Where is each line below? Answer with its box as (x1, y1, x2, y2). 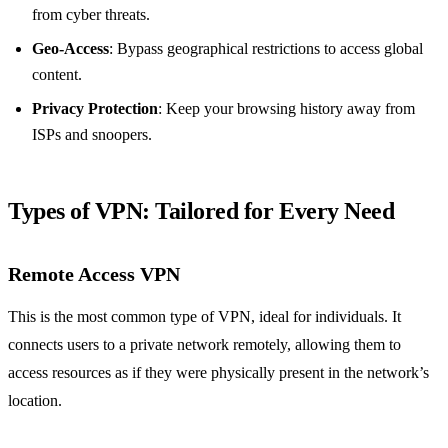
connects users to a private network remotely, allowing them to (8, 336, 401, 354)
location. (8, 392, 62, 410)
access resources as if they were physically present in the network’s (8, 364, 429, 382)
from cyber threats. (32, 6, 150, 24)
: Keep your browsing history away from (158, 100, 415, 118)
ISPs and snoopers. (32, 126, 152, 144)
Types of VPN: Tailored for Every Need (8, 198, 395, 225)
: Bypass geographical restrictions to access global (109, 40, 423, 58)
